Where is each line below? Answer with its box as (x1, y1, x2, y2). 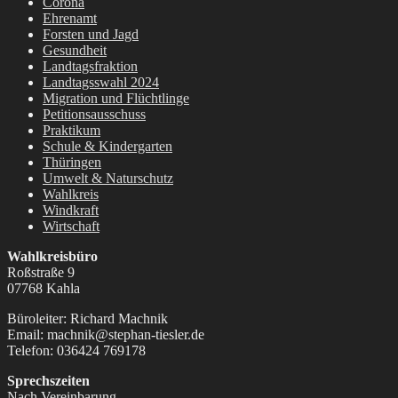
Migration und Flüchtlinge (43, 91, 189, 107)
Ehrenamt (43, 11, 97, 27)
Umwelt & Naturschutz (43, 171, 173, 187)
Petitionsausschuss (43, 107, 146, 123)
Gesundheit (43, 43, 107, 59)
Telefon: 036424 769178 (7, 343, 146, 359)
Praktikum (43, 123, 100, 139)
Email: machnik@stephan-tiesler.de (7, 327, 204, 343)
